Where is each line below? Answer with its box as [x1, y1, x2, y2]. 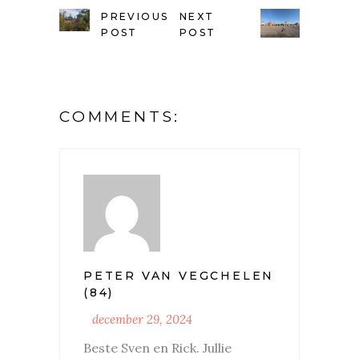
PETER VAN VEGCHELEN [83, 268, 275, 283]
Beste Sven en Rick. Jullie [83, 339, 232, 356]
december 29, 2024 [92, 311, 192, 327]
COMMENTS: [59, 107, 181, 126]
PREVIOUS [101, 10, 169, 22]
